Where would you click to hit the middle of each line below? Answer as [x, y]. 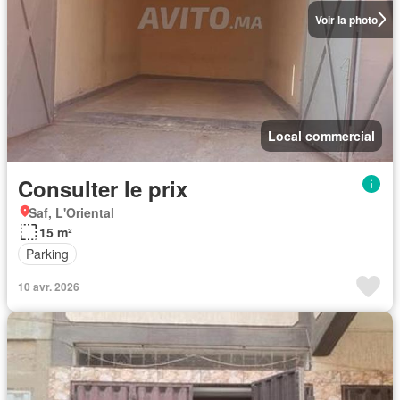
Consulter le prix [103, 188]
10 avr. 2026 [49, 286]
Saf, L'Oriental [71, 212]
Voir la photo [346, 19]
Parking [47, 254]
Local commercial [321, 135]
